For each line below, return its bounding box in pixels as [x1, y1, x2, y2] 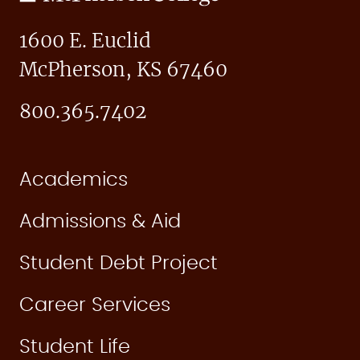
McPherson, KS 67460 [19, 61, 227, 81]
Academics [19, 170, 128, 190]
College [18, 4, 69, 18]
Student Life [19, 337, 130, 358]
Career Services [19, 296, 170, 316]
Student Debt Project [19, 254, 218, 274]
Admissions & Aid [19, 212, 181, 232]
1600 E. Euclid [19, 32, 151, 52]
